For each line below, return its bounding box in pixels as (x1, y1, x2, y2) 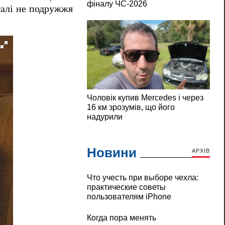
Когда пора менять (86, 213, 156, 222)
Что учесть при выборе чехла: (86, 173, 198, 182)
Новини (86, 145, 137, 161)
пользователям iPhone (86, 192, 171, 201)
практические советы (86, 183, 166, 192)
